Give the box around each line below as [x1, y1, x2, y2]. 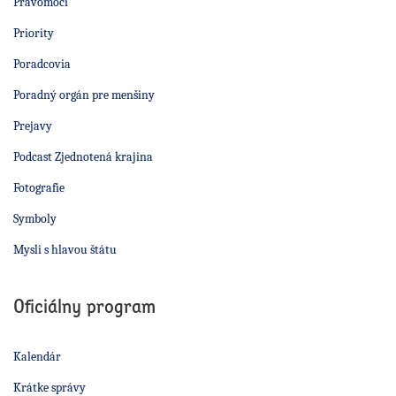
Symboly [13, 211, 57, 227]
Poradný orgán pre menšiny [13, 88, 155, 103]
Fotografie [13, 180, 65, 196]
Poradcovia [13, 57, 71, 72]
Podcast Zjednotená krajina [13, 149, 153, 165]
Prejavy [13, 118, 52, 134]
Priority [13, 26, 54, 42]
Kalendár [13, 349, 61, 365]
